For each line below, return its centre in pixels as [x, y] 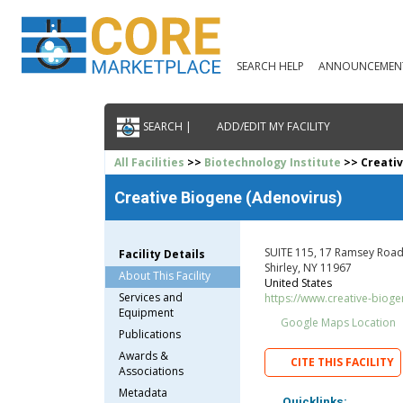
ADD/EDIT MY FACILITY [272, 127]
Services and [151, 297]
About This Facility [165, 275]
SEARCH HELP [270, 66]
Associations [152, 371]
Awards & [144, 355]
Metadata [143, 392]
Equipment [147, 312]
